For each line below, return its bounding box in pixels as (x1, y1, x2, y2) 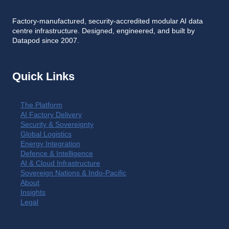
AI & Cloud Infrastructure (20, 159, 100, 167)
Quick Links (12, 70, 75, 83)
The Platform (20, 101, 62, 109)
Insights (20, 188, 45, 196)
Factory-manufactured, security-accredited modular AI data (12, 17, 203, 26)
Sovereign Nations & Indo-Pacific (20, 169, 126, 177)
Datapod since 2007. (12, 37, 79, 45)
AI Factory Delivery (20, 110, 82, 119)
